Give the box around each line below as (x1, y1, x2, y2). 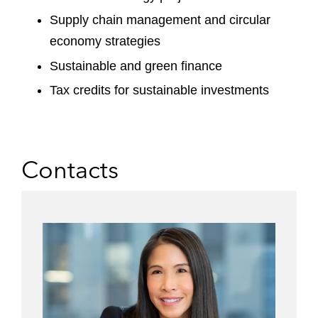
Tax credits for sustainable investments (50, 83, 269, 97)
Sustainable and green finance (50, 58, 222, 73)
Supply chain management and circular (50, 13, 270, 27)
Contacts (21, 155, 119, 185)
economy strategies (50, 34, 160, 48)
